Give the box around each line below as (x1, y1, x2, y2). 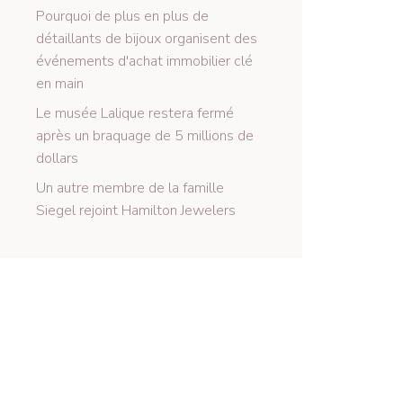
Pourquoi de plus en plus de (36, 6, 209, 27)
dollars (36, 148, 78, 169)
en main (36, 74, 84, 94)
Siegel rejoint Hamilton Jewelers (36, 201, 236, 221)
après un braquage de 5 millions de (36, 126, 254, 147)
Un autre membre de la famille (36, 178, 224, 199)
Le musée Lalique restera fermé (36, 103, 234, 124)
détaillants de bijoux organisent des (36, 29, 257, 49)
